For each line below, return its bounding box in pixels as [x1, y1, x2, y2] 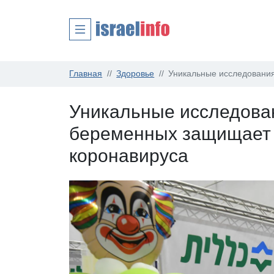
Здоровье [116, 68, 155, 78]
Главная [69, 68, 103, 78]
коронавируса [69, 145, 189, 166]
